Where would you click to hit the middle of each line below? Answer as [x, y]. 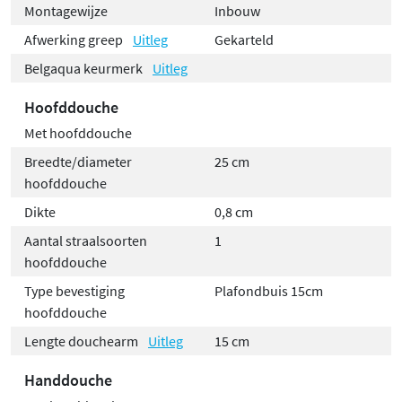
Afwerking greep [75, 40]
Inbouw [237, 11]
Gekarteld [244, 40]
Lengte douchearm [83, 341]
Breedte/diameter [78, 162]
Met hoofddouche [78, 133]
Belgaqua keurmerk [85, 69]
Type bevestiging [74, 291]
